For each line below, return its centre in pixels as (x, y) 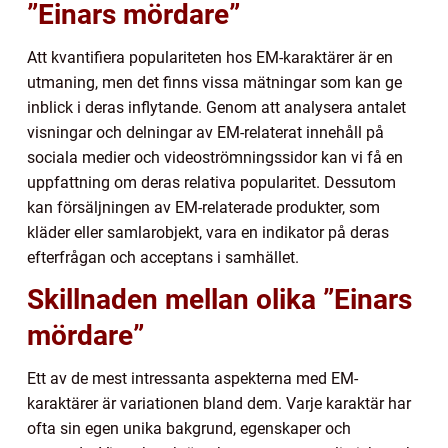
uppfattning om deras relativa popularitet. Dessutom (211, 183)
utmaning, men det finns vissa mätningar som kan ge (214, 83)
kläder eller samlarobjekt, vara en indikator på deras (208, 233)
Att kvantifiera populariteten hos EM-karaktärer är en (210, 58)
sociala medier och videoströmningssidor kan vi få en (215, 158)
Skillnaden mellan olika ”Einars (219, 300)
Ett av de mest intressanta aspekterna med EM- (192, 379)
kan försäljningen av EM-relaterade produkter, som (203, 208)
